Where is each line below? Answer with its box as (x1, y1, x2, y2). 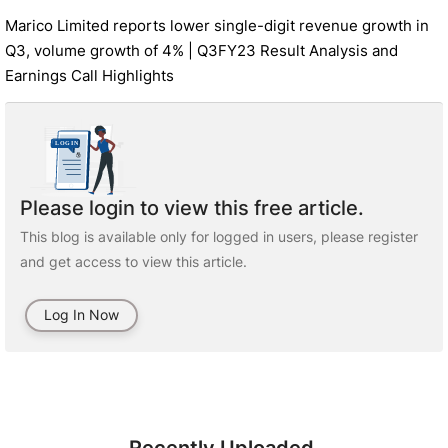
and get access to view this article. (20, 253, 247, 270)
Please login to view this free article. (20, 196, 364, 220)
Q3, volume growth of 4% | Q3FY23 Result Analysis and (5, 41, 398, 60)
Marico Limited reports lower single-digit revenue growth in (5, 16, 429, 35)
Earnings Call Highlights (5, 66, 174, 85)
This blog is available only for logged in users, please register (20, 228, 418, 245)
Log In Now (44, 306, 119, 323)
